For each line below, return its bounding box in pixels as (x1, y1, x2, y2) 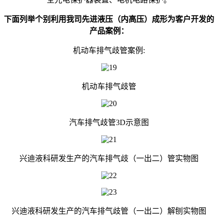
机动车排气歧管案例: (73, 46, 145, 54)
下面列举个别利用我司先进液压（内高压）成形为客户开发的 (4, 15, 214, 23)
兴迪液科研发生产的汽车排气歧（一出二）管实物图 (19, 154, 199, 163)
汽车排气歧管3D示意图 (69, 118, 149, 127)
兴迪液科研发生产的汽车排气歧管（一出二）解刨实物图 (12, 206, 206, 215)
